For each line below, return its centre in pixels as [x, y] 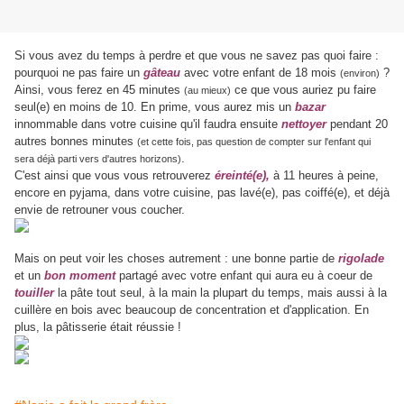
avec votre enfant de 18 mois [260, 73]
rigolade [361, 259]
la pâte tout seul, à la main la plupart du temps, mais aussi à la [220, 293]
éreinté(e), [242, 176]
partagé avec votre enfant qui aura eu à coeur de [244, 276]
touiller [34, 293]
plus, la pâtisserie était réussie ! [98, 327]
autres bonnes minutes [76, 142]
